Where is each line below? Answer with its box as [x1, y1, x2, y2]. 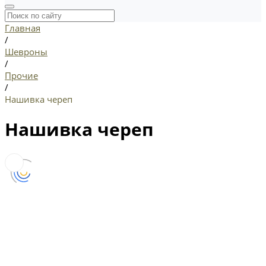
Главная [5, 21, 40, 34]
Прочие [5, 69, 38, 81]
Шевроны [5, 45, 47, 58]
